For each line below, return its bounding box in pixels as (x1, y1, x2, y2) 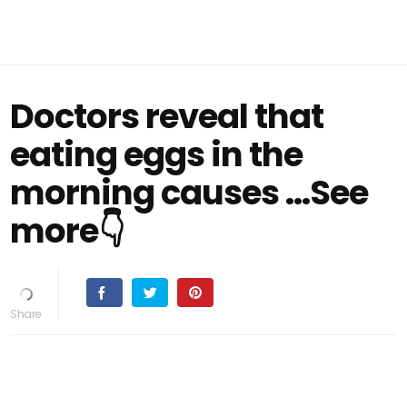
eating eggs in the (10, 131, 303, 178)
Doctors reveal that (10, 93, 324, 140)
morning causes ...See (10, 169, 369, 216)
